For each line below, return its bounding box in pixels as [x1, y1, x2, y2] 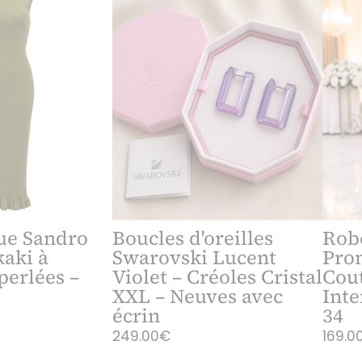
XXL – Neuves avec [112, 282, 284, 309]
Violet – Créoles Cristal [112, 263, 323, 290]
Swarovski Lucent [112, 243, 277, 271]
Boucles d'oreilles [112, 224, 274, 251]
